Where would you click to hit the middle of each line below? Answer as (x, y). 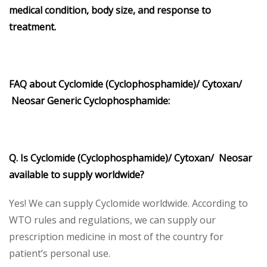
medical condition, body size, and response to (110, 10)
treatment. (32, 27)
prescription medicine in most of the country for (116, 236)
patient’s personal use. (60, 253)
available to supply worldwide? (77, 174)
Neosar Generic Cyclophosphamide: (89, 100)
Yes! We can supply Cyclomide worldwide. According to (128, 203)
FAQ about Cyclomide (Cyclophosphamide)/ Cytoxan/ (125, 84)
